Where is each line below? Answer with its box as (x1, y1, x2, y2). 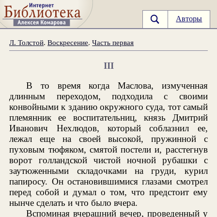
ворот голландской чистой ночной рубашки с (9, 155, 208, 165)
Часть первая (92, 38, 134, 46)
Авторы (176, 15, 202, 23)
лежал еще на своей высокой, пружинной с (9, 133, 208, 144)
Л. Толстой (9, 38, 44, 46)
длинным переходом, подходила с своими (9, 91, 208, 101)
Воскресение (47, 38, 89, 46)
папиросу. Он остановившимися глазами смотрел (9, 176, 208, 186)
